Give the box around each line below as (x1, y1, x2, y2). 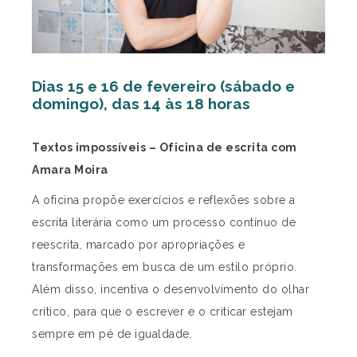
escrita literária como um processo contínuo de (32, 216, 296, 229)
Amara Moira (32, 163, 108, 177)
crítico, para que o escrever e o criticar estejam (32, 305, 293, 319)
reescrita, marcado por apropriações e (32, 238, 245, 252)
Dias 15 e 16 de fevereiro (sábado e (32, 77, 295, 96)
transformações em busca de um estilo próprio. (32, 261, 297, 274)
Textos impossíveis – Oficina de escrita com (32, 141, 297, 155)
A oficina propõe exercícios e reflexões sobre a (32, 194, 296, 207)
